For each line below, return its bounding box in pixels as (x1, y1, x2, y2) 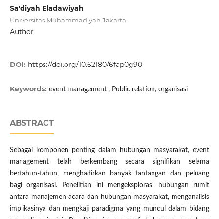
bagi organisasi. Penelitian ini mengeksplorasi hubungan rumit (9, 182, 210, 189)
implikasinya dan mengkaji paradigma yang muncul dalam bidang (9, 205, 210, 213)
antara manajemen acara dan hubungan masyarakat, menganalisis (9, 194, 210, 201)
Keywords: (9, 85, 49, 94)
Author (9, 27, 34, 36)
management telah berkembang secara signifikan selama (9, 158, 210, 166)
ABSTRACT (9, 118, 54, 128)
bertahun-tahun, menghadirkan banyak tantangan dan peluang (9, 170, 210, 177)
